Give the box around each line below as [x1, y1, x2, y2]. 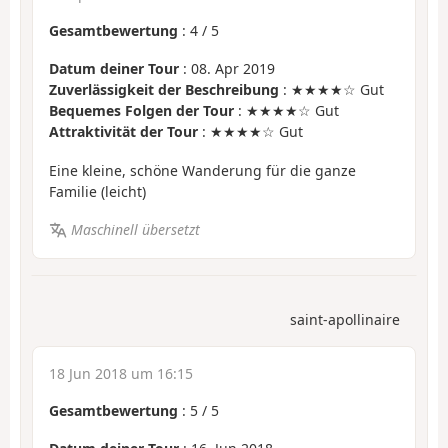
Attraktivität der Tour [49, 122, 198, 142]
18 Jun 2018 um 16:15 [49, 363, 193, 383]
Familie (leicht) [49, 181, 146, 201]
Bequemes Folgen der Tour [49, 101, 234, 121]
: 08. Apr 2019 [179, 59, 275, 79]
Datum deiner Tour [49, 59, 179, 79]
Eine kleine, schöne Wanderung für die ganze [49, 160, 356, 180]
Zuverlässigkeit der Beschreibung [49, 80, 279, 100]
